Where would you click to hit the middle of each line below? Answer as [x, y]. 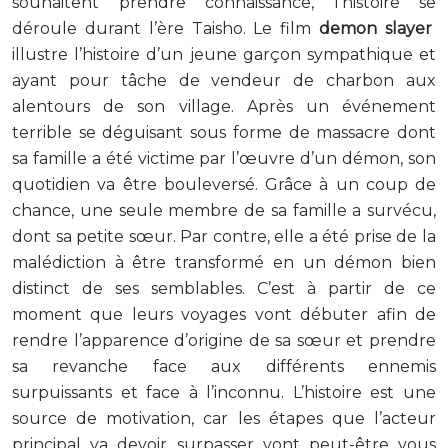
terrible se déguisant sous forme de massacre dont [224, 132]
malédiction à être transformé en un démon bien [224, 262]
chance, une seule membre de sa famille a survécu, [224, 210]
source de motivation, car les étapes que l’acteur [224, 418]
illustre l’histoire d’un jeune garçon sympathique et [224, 54]
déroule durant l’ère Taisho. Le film [166, 28]
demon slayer [378, 28]
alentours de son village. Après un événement [224, 106]
